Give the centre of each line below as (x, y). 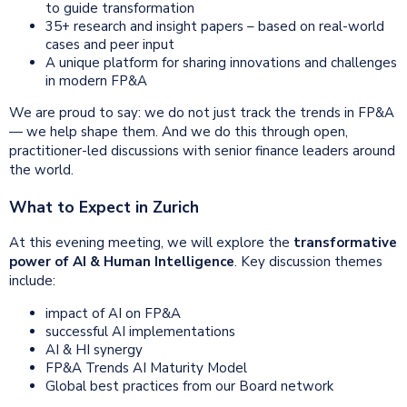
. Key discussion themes (308, 262)
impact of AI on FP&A (113, 314)
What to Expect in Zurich (104, 207)
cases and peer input (110, 45)
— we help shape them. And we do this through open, (179, 132)
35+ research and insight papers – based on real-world (215, 27)
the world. (41, 170)
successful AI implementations (140, 332)
